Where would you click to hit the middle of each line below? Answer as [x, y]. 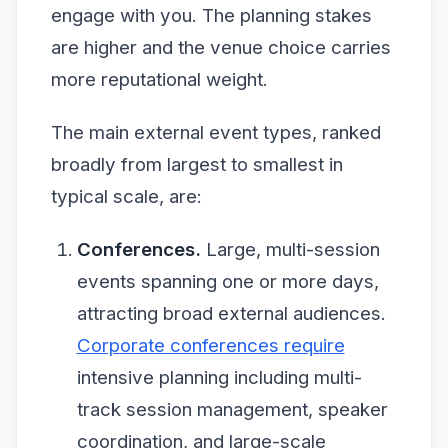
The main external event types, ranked [216, 132]
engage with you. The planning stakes [211, 15]
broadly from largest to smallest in [197, 164]
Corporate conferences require [210, 345]
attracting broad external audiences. [231, 313]
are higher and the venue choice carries [221, 47]
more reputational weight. [159, 79]
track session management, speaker [232, 409]
